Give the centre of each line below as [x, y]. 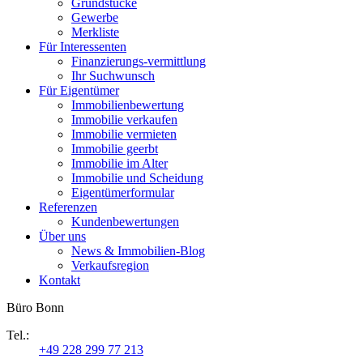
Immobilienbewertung [128, 105]
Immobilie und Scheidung [137, 178]
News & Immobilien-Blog [138, 251]
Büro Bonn [35, 307]
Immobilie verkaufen [124, 120]
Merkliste [95, 32]
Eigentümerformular [123, 192]
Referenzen [68, 207]
